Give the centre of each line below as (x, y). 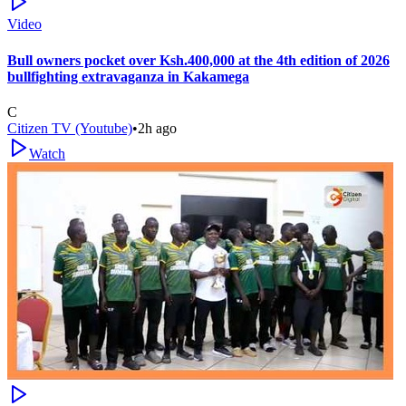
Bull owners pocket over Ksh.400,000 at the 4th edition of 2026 (198, 60)
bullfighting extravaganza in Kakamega (128, 76)
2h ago (157, 128)
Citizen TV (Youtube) (70, 128)
